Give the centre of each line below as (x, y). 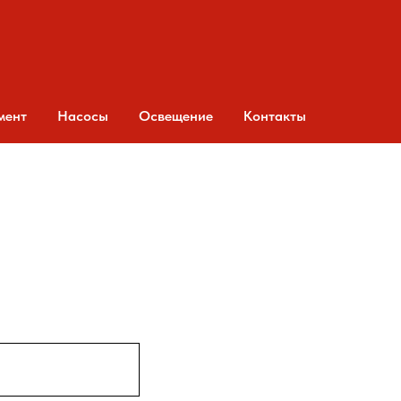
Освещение (175, 116)
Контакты (274, 116)
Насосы (82, 116)
